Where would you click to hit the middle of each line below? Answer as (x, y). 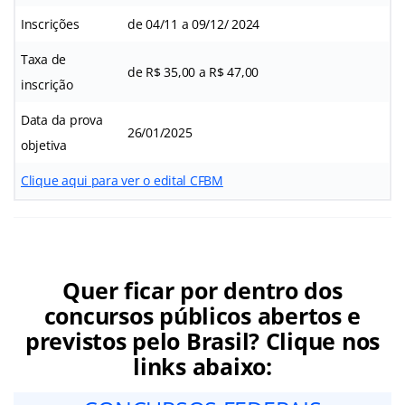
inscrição (47, 84)
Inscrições (50, 24)
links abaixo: (202, 366)
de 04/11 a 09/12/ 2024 (194, 24)
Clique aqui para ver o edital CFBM (122, 180)
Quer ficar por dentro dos (202, 290)
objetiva (44, 145)
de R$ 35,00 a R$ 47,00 (193, 71)
